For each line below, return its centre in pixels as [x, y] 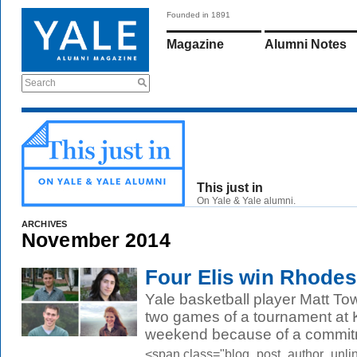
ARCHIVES [45, 224]
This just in [230, 188]
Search [40, 83]
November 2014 [96, 240]
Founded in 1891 [198, 15]
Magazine [195, 44]
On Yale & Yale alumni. [246, 201]
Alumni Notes [306, 44]
